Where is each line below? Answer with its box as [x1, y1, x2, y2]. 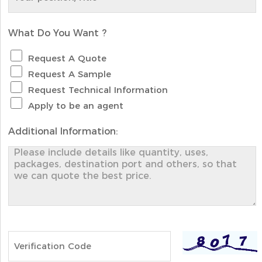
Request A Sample [28, 68, 112, 80]
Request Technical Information [28, 84, 168, 95]
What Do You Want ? [8, 27, 107, 39]
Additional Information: [8, 125, 119, 137]
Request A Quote [28, 52, 107, 64]
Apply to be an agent [28, 99, 124, 111]
